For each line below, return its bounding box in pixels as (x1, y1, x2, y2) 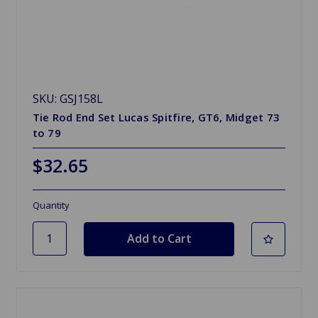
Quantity (32, 199, 70, 212)
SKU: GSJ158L (32, 91, 103, 107)
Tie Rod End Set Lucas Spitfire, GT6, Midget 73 (32, 110, 280, 125)
